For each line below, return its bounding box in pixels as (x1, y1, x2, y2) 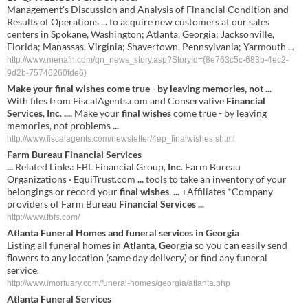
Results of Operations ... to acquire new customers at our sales (7, 16, 269, 27)
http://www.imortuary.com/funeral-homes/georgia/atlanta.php (7, 278, 230, 288)
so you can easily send (192, 239, 287, 251)
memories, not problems (7, 120, 113, 131)
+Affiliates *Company (179, 186, 273, 197)
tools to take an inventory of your (144, 173, 287, 185)
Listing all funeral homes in (7, 239, 123, 251)
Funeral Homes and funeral (38, 227, 159, 239)
